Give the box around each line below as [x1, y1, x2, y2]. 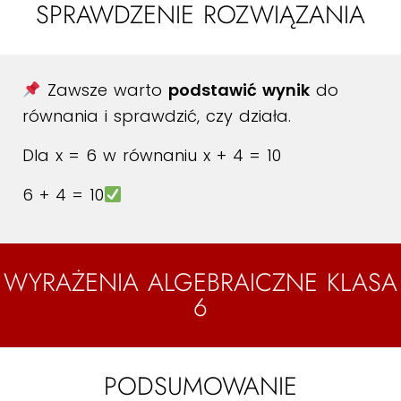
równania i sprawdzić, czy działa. [22, 105, 291, 127]
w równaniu [103, 144, 203, 166]
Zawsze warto [40, 79, 168, 101]
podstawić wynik [167, 79, 310, 101]
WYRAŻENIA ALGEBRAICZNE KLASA [4, 264, 397, 301]
